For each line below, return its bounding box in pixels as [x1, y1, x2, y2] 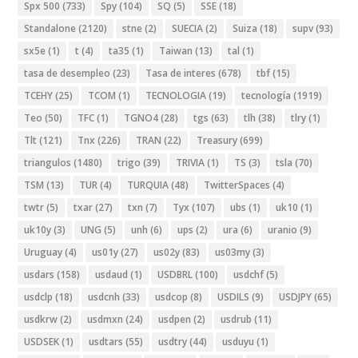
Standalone [24, 21, 77, 35]
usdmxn [87, 312, 124, 326]
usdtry [158, 334, 188, 348]
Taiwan [159, 43, 193, 58]
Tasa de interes [145, 66, 217, 80]
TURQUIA [127, 177, 169, 192]
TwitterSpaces [204, 177, 271, 192]
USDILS [217, 289, 250, 304]
